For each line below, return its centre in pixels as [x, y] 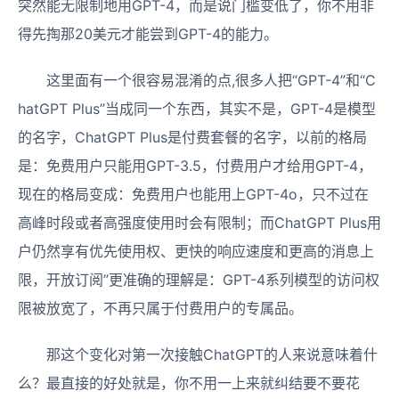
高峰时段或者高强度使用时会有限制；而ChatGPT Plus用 [199, 223]
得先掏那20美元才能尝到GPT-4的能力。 [148, 34]
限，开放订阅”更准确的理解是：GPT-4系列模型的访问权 [199, 280]
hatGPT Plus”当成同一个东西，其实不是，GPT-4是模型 [197, 109]
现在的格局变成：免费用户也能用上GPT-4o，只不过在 [193, 194]
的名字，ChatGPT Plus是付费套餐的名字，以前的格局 [192, 137]
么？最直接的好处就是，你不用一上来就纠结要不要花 [189, 383]
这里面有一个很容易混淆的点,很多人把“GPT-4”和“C [211, 80]
